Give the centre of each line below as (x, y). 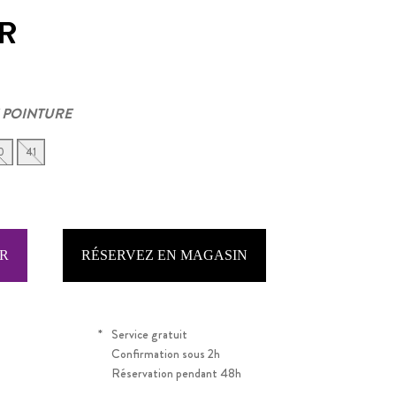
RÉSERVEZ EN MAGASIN (164, 255)
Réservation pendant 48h (176, 373)
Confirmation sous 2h (166, 354)
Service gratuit (149, 334)
